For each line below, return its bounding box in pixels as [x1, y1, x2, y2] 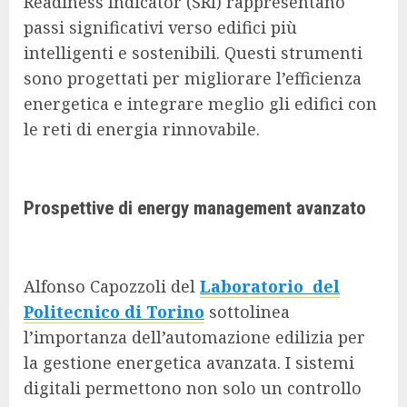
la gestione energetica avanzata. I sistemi [24, 351, 354, 373]
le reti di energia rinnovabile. [24, 117, 260, 140]
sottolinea [204, 300, 290, 323]
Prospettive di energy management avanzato [24, 195, 366, 219]
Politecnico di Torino [24, 300, 204, 323]
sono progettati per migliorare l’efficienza [24, 66, 362, 89]
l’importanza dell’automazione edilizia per [24, 325, 365, 348]
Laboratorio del [200, 274, 340, 297]
